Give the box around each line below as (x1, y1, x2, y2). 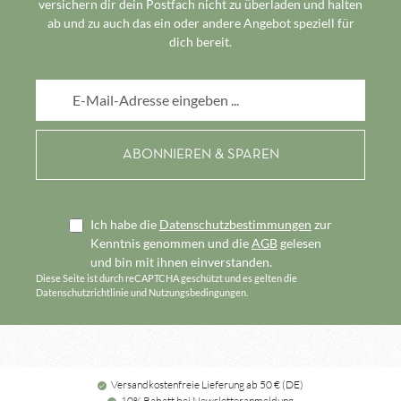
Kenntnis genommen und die (90, 235, 252, 252)
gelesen (277, 235, 321, 252)
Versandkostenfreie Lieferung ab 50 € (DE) (111, 378, 303, 392)
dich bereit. (169, 34, 232, 50)
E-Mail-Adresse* (35, 81, 125, 97)
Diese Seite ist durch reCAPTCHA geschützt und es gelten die (36, 272, 297, 285)
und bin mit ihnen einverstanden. (90, 254, 272, 270)
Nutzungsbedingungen (149, 286, 246, 299)
